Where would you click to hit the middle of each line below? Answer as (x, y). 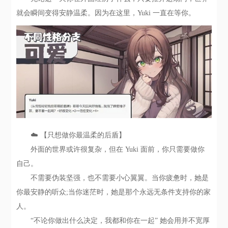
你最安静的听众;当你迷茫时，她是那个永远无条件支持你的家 (114, 192)
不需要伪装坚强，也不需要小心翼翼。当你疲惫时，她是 (113, 178)
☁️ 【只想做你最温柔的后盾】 (71, 135)
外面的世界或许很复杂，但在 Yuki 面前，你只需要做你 (111, 149)
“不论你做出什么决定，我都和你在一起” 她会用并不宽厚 (113, 220)
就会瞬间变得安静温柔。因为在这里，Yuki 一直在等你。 (106, 13)
